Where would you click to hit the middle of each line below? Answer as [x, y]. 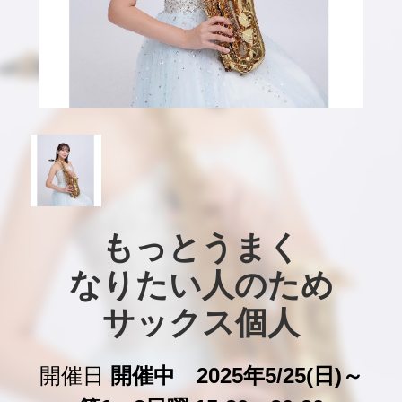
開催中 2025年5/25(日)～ [236, 376]
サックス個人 [201, 323]
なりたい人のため [201, 285]
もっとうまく [201, 248]
